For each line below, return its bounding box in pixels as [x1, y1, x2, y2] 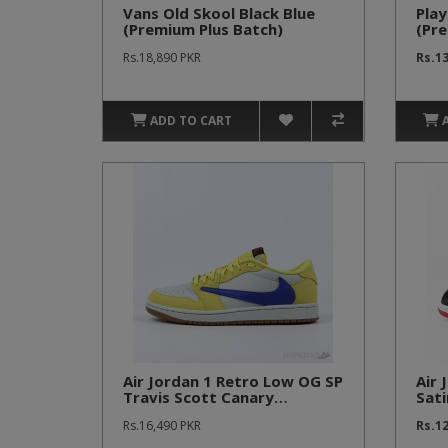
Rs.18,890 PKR [123, 49, 201, 66]
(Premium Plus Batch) [123, 19, 283, 39]
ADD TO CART [149, 112, 232, 129]
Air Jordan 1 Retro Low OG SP [123, 371, 343, 391]
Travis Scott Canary [123, 387, 274, 407]
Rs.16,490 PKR [123, 417, 201, 434]
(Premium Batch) [123, 403, 249, 423]
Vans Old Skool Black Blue [123, 3, 315, 23]
